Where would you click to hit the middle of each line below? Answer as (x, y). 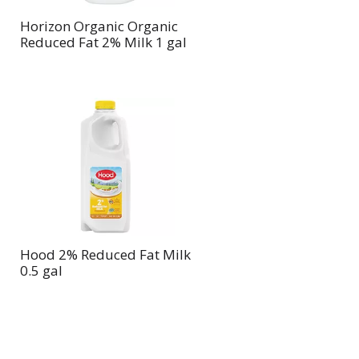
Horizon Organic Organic (99, 26)
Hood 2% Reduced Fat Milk (105, 254)
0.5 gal (41, 270)
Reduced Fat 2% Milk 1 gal (103, 42)
